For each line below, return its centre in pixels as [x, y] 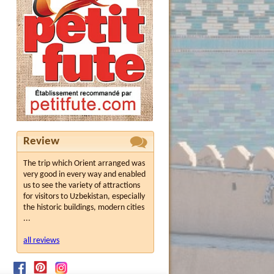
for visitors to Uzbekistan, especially [84, 197]
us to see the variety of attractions [82, 186]
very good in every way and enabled [85, 175]
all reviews [42, 241]
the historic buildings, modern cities [84, 208]
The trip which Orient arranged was [84, 164]
